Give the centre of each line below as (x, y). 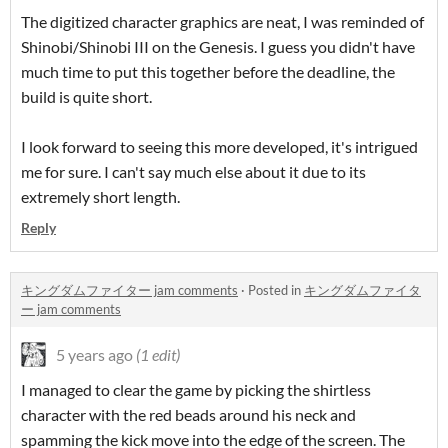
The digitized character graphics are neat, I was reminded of (222, 22)
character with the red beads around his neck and (188, 415)
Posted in (276, 290)
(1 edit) (158, 355)
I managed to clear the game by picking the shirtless (196, 390)
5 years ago (94, 355)
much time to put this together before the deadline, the (208, 72)
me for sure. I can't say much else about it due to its (193, 172)
